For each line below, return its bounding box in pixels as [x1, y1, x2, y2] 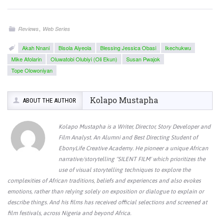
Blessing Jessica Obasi [100, 43, 157, 52]
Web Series [43, 25, 71, 32]
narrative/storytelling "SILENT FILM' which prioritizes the [58, 155, 205, 163]
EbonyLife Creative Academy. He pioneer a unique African [58, 144, 208, 152]
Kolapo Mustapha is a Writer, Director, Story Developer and [58, 123, 211, 130]
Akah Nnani [22, 43, 50, 52]
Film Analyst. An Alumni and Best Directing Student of [58, 134, 198, 141]
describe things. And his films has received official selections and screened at [7, 198, 207, 206]
